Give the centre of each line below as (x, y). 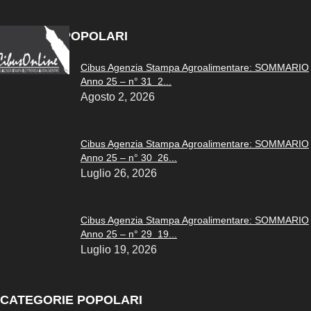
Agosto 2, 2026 (118, 96)
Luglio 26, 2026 (119, 173)
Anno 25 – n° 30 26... (129, 157)
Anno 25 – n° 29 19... (129, 234)
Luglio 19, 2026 (119, 249)
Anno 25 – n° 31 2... (126, 81)
